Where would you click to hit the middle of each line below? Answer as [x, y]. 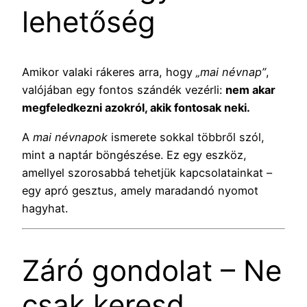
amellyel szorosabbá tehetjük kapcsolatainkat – [147, 172]
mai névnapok [70, 137]
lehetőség [89, 22]
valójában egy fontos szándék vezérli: [124, 90]
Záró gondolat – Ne [152, 270]
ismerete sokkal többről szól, [186, 137]
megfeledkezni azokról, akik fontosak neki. [136, 108]
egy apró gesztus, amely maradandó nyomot [140, 190]
